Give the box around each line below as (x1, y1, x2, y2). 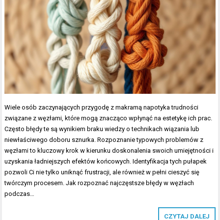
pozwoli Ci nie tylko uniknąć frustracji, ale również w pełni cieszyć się (4, 168, 200, 176)
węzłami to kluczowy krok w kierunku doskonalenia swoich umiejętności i (4, 147, 214, 155)
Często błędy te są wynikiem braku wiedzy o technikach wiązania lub (4, 125, 200, 133)
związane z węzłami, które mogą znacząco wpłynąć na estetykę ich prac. (4, 114, 213, 122)
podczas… (4, 190, 35, 198)
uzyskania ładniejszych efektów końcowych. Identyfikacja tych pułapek (4, 158, 207, 165)
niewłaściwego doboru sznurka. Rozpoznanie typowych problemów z (4, 136, 204, 144)
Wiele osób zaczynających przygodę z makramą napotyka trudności (4, 104, 199, 111)
